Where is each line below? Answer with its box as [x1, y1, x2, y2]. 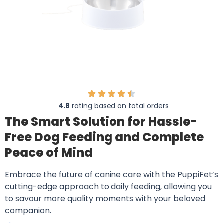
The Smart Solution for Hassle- [5, 113, 197, 130]
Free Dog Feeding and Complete [5, 128, 204, 145]
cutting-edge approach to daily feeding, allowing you [5, 180, 212, 192]
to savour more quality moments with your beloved [5, 192, 205, 204]
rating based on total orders [69, 100, 169, 111]
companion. [5, 204, 51, 216]
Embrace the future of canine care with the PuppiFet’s [5, 168, 218, 180]
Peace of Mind [5, 144, 93, 161]
